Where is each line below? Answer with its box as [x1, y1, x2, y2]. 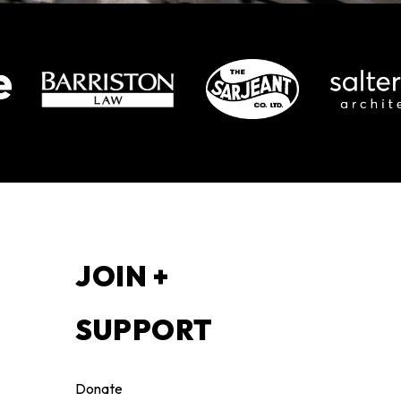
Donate [75, 379, 124, 397]
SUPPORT [75, 311, 213, 347]
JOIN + [75, 258, 169, 294]
